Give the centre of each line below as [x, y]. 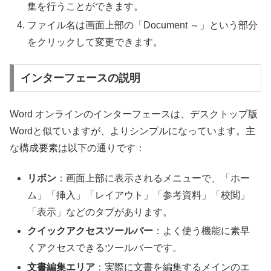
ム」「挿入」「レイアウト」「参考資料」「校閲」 [139, 195]
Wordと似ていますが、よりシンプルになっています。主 [132, 131]
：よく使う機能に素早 [202, 231]
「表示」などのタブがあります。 [100, 212]
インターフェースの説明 [80, 78]
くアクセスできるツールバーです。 [105, 248]
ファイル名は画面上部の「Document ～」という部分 [143, 25]
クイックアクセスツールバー [90, 231]
